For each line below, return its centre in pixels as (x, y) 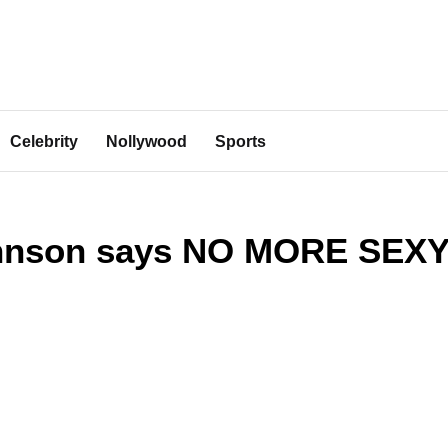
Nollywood (146, 141)
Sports (240, 141)
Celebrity (44, 141)
